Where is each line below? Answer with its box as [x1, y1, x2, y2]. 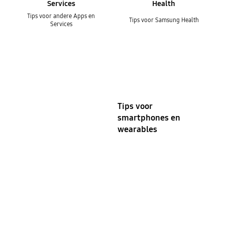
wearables [117, 124, 157, 135]
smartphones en [117, 113, 180, 123]
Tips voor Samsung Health [129, 16, 199, 24]
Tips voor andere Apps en [27, 12, 95, 20]
